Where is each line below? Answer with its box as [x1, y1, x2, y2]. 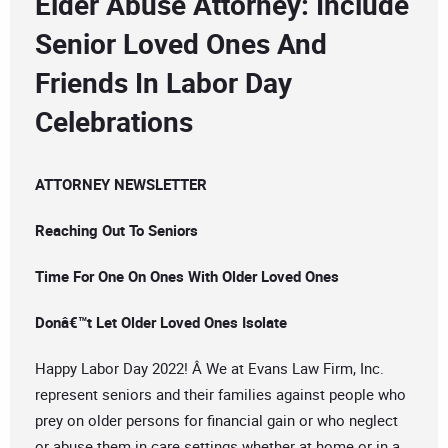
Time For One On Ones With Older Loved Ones [35, 266, 339, 287]
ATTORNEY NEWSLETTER [35, 174, 207, 195]
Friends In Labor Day [35, 63, 292, 102]
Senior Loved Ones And [35, 24, 327, 63]
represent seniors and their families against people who [35, 384, 406, 405]
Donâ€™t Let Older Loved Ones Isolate [35, 312, 287, 333]
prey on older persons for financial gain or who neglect [35, 410, 398, 431]
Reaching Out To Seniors [35, 220, 198, 241]
